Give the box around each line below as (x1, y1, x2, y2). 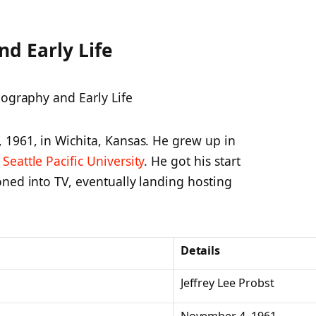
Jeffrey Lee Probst (180, 275, 274, 291)
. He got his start (144, 152, 241, 170)
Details (180, 243, 221, 259)
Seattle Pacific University (2, 152, 145, 170)
